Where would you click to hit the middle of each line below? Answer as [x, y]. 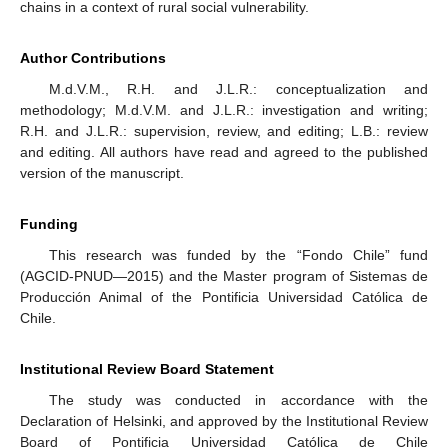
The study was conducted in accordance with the [238, 400]
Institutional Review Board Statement [147, 369]
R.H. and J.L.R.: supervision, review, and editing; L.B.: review [224, 131]
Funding [49, 224]
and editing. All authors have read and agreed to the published [224, 152]
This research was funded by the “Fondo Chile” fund [238, 255]
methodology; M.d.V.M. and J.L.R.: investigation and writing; [224, 110]
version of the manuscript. [102, 173]
